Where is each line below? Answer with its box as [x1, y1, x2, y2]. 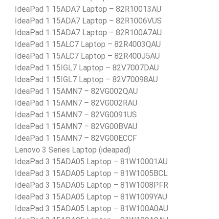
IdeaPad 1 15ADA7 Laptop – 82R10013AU [15, 4, 161, 14]
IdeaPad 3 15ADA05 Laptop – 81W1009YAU [15, 192, 167, 201]
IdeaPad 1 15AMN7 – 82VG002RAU [15, 98, 137, 108]
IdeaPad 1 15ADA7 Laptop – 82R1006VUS [15, 16, 162, 25]
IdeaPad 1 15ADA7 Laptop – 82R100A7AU [15, 27, 162, 37]
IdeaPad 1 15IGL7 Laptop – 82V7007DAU [15, 63, 159, 72]
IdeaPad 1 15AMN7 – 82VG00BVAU [15, 121, 137, 131]
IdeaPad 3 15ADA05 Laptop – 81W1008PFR [15, 180, 168, 190]
